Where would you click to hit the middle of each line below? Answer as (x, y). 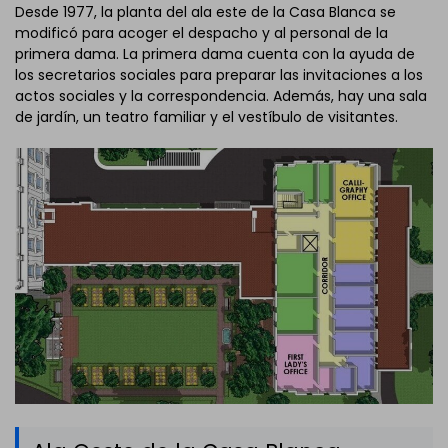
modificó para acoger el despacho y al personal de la (201, 33)
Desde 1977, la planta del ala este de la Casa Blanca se (205, 12)
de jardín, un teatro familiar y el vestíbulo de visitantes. (206, 117)
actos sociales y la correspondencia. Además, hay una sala (221, 96)
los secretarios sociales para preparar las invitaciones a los (219, 75)
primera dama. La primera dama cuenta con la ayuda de (215, 54)
